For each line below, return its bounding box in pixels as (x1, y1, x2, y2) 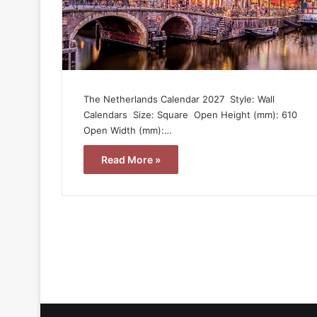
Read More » (101, 153, 161, 166)
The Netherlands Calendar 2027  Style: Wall (83, 93, 275, 105)
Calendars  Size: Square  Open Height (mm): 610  (83, 108, 300, 120)
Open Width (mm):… (83, 124, 172, 136)
